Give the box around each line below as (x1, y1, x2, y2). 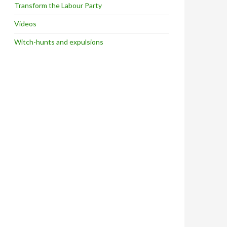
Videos (14, 19, 36, 28)
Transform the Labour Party (14, 1, 102, 10)
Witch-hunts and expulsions (14, 37, 103, 46)
